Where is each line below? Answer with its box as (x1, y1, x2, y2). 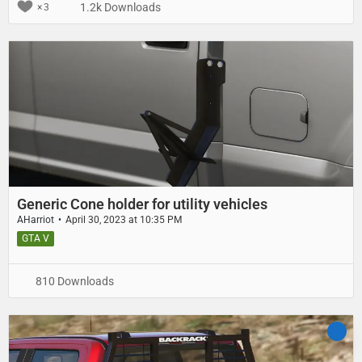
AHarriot (17, 213, 54, 225)
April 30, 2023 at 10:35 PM (65, 213, 182, 225)
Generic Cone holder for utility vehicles (17, 195, 267, 213)
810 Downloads (33, 275, 114, 288)
